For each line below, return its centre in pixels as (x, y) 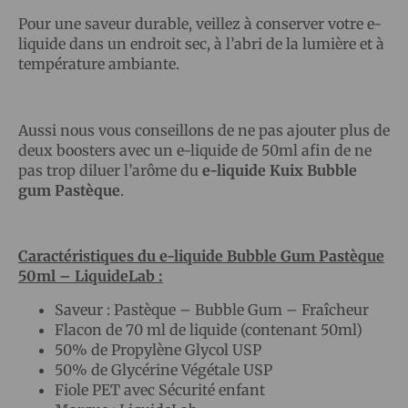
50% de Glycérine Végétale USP (163, 369)
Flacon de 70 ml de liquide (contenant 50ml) (209, 329)
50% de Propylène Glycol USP (158, 349)
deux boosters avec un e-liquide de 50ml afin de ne (195, 150)
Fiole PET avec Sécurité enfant (160, 389)
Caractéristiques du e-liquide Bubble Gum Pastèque (201, 256)
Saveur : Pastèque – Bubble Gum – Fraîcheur (212, 309)
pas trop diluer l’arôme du (110, 170)
